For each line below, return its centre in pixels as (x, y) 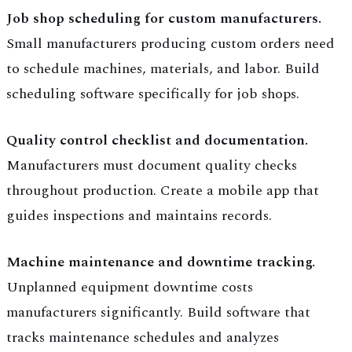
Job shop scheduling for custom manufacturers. (164, 19)
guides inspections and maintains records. (139, 216)
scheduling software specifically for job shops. (153, 94)
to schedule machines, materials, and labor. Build (163, 69)
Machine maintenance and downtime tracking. (161, 262)
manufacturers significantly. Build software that (158, 313)
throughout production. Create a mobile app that (163, 191)
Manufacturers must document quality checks (152, 166)
